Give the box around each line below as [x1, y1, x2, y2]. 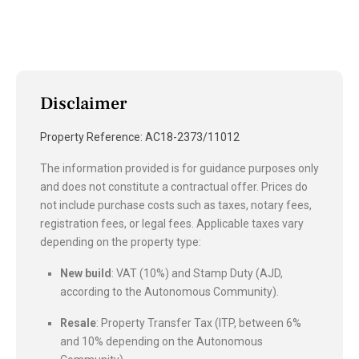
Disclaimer [40, 91, 127, 115]
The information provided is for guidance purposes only [40, 161, 319, 175]
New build [60, 266, 111, 280]
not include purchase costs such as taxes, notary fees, [40, 198, 312, 212]
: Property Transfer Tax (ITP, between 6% [96, 316, 301, 329]
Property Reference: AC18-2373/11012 [40, 130, 240, 143]
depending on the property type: [40, 235, 201, 248]
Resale [60, 316, 96, 329]
